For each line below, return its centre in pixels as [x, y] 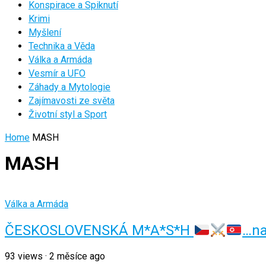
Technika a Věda [62, 46]
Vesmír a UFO [57, 73]
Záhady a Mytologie [69, 87]
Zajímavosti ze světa [72, 101]
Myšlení [45, 32]
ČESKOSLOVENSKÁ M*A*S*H [99, 231]
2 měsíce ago [77, 256]
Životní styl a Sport [68, 114]
